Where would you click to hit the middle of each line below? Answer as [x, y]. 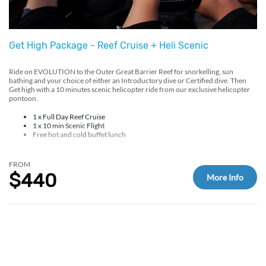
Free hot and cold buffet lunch [79, 134]
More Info [225, 177]
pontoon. [24, 98]
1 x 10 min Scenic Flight [69, 125]
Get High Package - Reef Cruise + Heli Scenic [109, 45]
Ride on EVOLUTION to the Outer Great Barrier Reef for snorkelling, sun [121, 71]
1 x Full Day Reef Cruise [69, 116]
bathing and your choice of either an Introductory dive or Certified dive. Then [128, 80]
